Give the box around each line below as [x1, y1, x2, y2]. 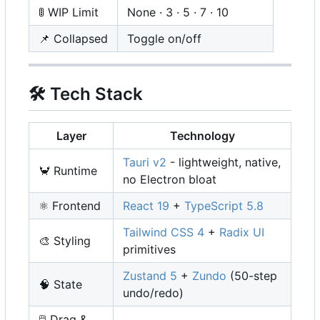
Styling [50, 233, 91, 248]
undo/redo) [123, 285, 184, 300]
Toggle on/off [127, 31, 201, 46]
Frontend [49, 198, 101, 213]
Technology [169, 128, 235, 143]
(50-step [226, 268, 277, 283]
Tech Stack [46, 83, 143, 104]
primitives [123, 241, 176, 256]
